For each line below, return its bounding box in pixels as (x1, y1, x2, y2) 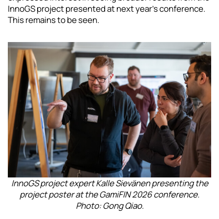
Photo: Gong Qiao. (75, 200, 144, 212)
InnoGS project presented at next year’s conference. (8, 2, 205, 14)
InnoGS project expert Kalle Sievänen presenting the (11, 177, 208, 189)
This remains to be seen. (8, 14, 99, 25)
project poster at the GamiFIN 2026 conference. (20, 189, 199, 200)
